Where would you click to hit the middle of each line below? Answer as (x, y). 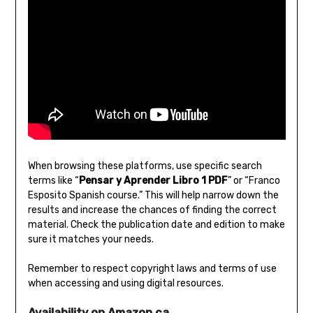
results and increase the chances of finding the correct (152, 210)
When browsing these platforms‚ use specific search (145, 166)
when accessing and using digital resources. (125, 283)
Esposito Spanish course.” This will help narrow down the (153, 195)
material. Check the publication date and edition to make (156, 224)
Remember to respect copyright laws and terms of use (152, 268)
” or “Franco (254, 180)
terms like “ (53, 180)
